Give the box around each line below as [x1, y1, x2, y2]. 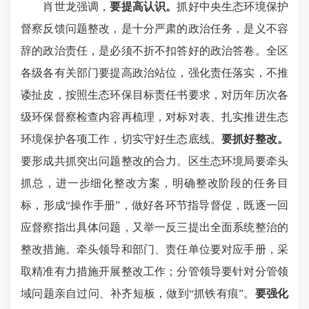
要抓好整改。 [221, 132, 289, 145]
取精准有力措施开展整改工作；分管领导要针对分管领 [21, 265, 288, 277]
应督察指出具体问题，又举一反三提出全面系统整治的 [21, 221, 288, 233]
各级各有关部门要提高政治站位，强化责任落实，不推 [21, 66, 288, 79]
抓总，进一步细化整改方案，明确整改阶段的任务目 [21, 177, 288, 189]
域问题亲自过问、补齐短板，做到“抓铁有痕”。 [21, 287, 255, 299]
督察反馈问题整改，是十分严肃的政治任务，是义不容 [21, 22, 288, 34]
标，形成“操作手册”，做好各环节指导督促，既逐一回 [21, 199, 288, 211]
